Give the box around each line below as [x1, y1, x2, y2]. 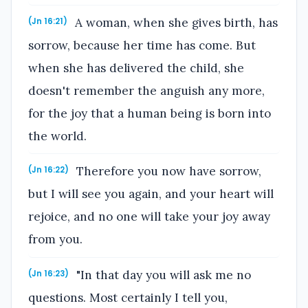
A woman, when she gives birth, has [71, 14, 278, 30]
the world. [28, 128, 87, 144]
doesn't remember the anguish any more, [28, 82, 265, 98]
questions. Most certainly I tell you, [28, 289, 228, 305]
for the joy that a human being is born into [28, 105, 271, 121]
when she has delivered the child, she [28, 60, 244, 76]
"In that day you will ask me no [73, 267, 252, 283]
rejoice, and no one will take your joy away [28, 209, 270, 225]
